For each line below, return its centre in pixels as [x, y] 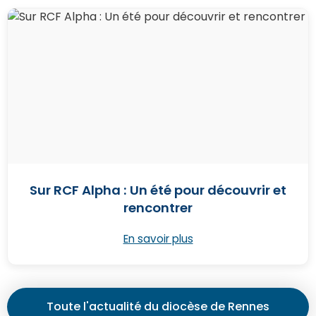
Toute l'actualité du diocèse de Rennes [158, 306]
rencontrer [158, 207]
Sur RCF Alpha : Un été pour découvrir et [158, 190]
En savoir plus [158, 238]
